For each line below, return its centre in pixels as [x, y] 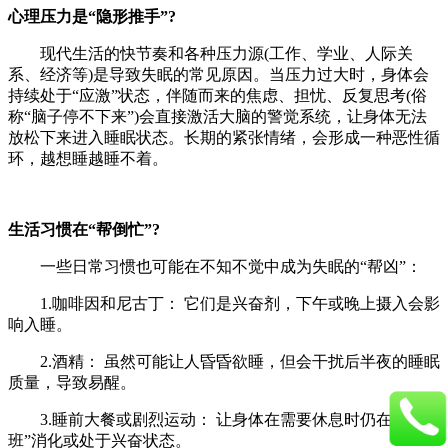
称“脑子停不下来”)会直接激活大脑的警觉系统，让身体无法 [217, 116]
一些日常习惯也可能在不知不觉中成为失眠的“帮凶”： [215, 266]
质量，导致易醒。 [72, 382]
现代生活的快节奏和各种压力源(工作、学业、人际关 [210, 53]
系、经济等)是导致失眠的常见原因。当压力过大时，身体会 [218, 74]
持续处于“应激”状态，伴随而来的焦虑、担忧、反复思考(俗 [217, 95]
